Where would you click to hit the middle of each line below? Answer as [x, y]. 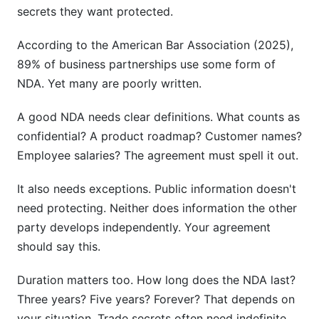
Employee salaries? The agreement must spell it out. [158, 155]
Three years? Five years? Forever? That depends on [156, 299]
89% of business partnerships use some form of [146, 64]
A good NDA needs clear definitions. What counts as [158, 117]
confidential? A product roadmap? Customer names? [159, 136]
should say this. [59, 246]
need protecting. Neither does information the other [157, 208]
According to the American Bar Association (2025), [155, 45]
